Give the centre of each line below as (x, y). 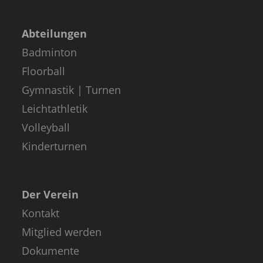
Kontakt (41, 213)
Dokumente (51, 251)
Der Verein (50, 195)
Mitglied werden (62, 232)
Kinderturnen (55, 146)
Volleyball (46, 128)
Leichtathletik (55, 109)
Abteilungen (55, 34)
